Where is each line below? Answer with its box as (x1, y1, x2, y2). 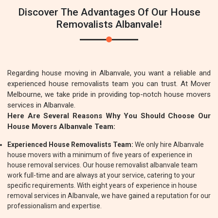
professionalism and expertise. (7, 202, 102, 210)
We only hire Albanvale (133, 141, 204, 148)
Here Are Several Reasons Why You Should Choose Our (7, 111, 211, 120)
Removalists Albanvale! (56, 18, 162, 30)
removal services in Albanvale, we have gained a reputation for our (7, 192, 211, 200)
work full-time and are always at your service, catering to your (7, 171, 195, 179)
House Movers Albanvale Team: (7, 122, 115, 131)
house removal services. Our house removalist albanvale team (7, 161, 198, 169)
